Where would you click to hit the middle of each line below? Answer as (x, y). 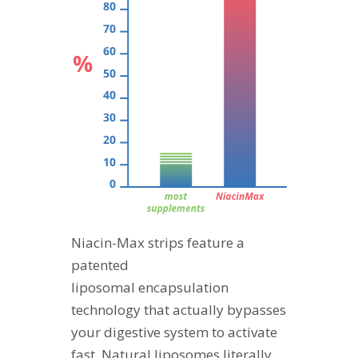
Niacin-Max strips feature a (158, 242)
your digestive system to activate (174, 332)
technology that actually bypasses (179, 309)
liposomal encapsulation (150, 287)
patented (100, 265)
